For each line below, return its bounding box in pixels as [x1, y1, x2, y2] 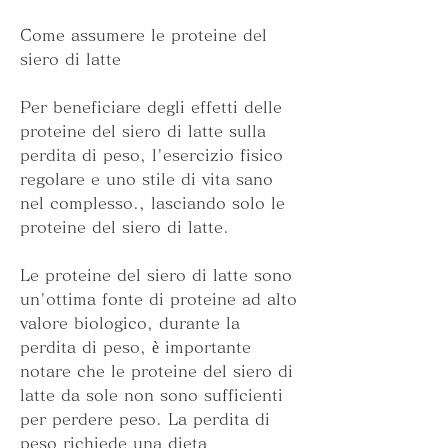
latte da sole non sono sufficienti [20, 387, 283, 404]
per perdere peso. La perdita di [20, 411, 270, 428]
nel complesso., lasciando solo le [20, 195, 285, 212]
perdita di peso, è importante [20, 339, 251, 356]
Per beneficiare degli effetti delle [20, 99, 282, 116]
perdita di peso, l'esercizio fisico [20, 147, 283, 164]
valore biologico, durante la [20, 315, 240, 332]
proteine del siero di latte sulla [20, 123, 266, 140]
